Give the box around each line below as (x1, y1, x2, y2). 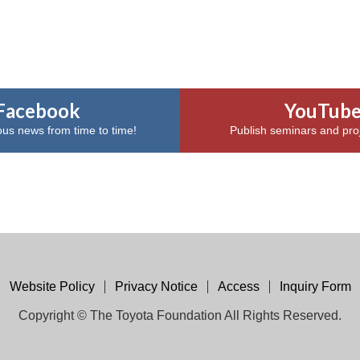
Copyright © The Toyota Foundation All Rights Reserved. (18, 308, 342, 322)
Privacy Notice (114, 279, 198, 293)
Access (217, 279, 260, 293)
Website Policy (9, 279, 95, 293)
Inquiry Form (279, 279, 351, 293)
